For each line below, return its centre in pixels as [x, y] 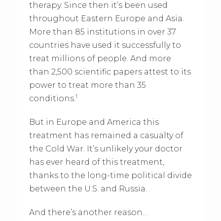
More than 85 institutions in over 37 [102, 32]
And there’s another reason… [88, 212]
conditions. [52, 98]
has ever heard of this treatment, [96, 162]
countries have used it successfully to [105, 45]
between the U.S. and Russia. [88, 188]
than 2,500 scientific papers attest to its [110, 72]
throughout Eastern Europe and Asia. [106, 18]
